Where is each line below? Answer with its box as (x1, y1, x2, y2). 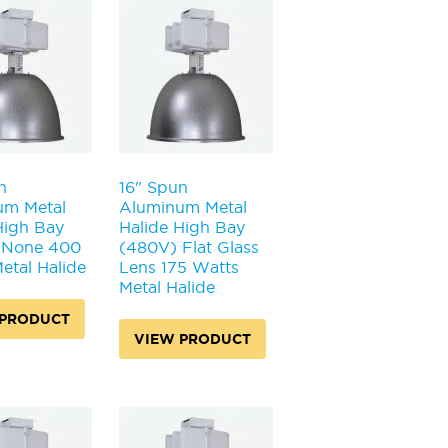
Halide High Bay (118, 217, 245, 236)
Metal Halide (118, 277, 215, 296)
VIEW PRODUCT (133, 330, 251, 347)
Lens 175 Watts (118, 257, 239, 276)
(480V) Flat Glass (118, 237, 259, 256)
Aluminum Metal (118, 197, 247, 216)
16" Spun (118, 177, 188, 196)
